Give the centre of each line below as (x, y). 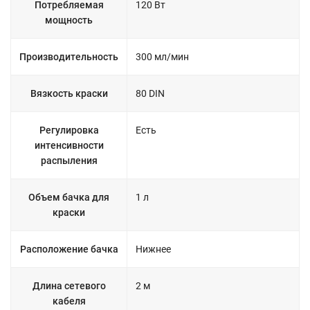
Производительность (69, 57)
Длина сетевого (69, 286)
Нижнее (153, 249)
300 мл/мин (162, 57)
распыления (69, 161)
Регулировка (69, 130)
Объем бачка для (69, 197)
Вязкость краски (69, 93)
